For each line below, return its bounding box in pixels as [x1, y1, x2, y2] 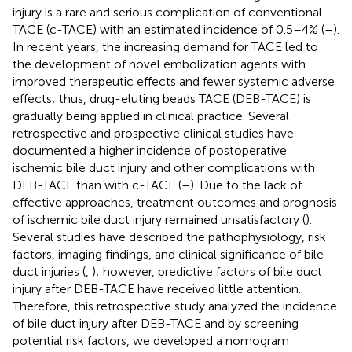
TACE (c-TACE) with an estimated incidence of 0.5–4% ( [13, 21, 324, 37]
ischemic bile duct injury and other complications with [13, 159, 315, 175]
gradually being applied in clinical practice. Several [13, 108, 289, 123]
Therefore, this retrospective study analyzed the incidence [13, 298, 337, 313]
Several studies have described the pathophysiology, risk [13, 229, 326, 244]
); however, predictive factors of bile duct [92, 263, 322, 279]
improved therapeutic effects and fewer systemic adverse [13, 73, 335, 89]
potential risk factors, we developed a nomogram [13, 332, 289, 348]
